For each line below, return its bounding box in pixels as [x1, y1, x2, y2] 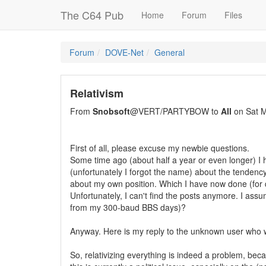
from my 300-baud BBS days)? [70, 201, 186, 213]
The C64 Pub [61, 7, 123, 23]
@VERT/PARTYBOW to [130, 105, 221, 117]
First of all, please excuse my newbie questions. [70, 142, 249, 154]
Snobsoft [93, 105, 130, 117]
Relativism [70, 85, 123, 101]
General [154, 46, 185, 58]
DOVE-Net [105, 46, 144, 58]
